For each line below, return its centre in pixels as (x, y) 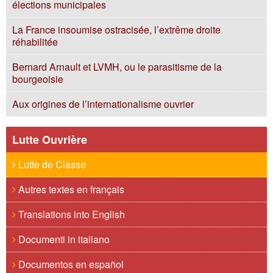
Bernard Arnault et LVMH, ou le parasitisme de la (117, 67)
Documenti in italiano (63, 239)
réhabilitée (35, 42)
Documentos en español (70, 264)
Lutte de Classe (51, 164)
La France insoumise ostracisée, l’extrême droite (116, 30)
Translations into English (70, 214)
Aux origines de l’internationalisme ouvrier (103, 104)
